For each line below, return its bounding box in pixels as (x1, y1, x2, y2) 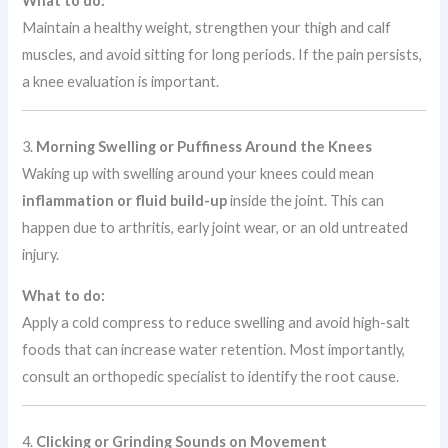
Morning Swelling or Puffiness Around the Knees (36, 137, 373, 155)
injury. (22, 245, 60, 263)
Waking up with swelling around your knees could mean (22, 164, 375, 182)
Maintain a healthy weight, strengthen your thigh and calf (22, 19, 392, 37)
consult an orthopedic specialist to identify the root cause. (22, 368, 400, 386)
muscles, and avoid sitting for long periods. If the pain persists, (22, 46, 423, 64)
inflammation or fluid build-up (22, 191, 228, 209)
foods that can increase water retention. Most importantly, (22, 341, 406, 359)
